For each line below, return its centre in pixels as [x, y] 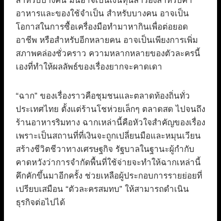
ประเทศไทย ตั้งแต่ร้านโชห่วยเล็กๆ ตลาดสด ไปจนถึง [110, 110]
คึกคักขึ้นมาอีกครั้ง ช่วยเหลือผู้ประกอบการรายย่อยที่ [109, 176]
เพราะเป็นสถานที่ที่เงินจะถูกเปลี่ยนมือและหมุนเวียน [108, 136]
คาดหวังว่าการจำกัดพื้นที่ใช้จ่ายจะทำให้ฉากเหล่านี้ [108, 163]
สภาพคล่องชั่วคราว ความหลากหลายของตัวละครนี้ [108, 54]
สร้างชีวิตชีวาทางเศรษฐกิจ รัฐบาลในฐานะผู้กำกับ [105, 149]
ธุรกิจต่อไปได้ [40, 203]
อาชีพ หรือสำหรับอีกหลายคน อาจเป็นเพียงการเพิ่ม [107, 40]
